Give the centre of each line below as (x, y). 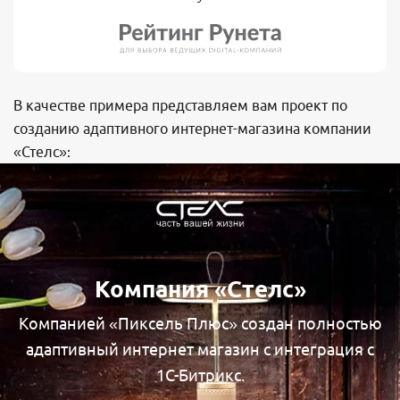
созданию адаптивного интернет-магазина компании (192, 128)
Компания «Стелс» (200, 289)
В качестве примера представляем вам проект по (180, 105)
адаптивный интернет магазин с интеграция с (200, 350)
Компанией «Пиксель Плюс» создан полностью (200, 324)
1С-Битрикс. (200, 375)
